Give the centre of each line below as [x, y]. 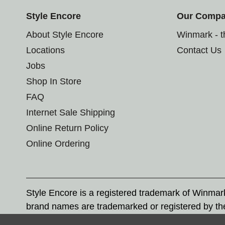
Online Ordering [58, 143]
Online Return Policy [67, 128]
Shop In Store [54, 81]
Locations [45, 50]
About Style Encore [65, 34]
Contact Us [199, 50]
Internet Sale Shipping [71, 112]
